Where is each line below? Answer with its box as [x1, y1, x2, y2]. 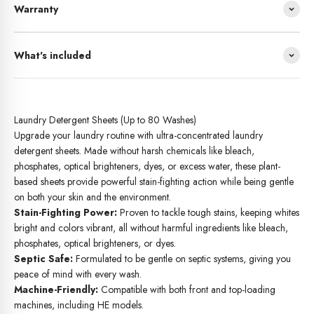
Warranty [14, 2, 58, 16]
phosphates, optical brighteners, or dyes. [14, 236, 176, 250]
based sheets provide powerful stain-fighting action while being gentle [14, 175, 294, 189]
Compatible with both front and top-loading [98, 282, 275, 296]
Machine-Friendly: [14, 282, 98, 296]
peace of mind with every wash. [14, 267, 142, 281]
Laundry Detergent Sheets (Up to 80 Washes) [14, 113, 196, 127]
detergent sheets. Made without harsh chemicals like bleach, [14, 144, 254, 158]
